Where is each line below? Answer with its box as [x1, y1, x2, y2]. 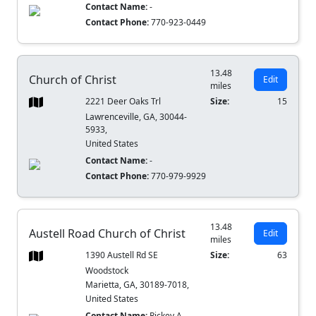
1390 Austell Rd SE [85, 249, 159, 262]
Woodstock [85, 265, 129, 277]
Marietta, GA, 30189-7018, [85, 279, 190, 291]
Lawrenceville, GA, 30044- [85, 111, 188, 123]
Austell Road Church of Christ [29, 226, 186, 242]
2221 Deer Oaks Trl [85, 95, 162, 108]
